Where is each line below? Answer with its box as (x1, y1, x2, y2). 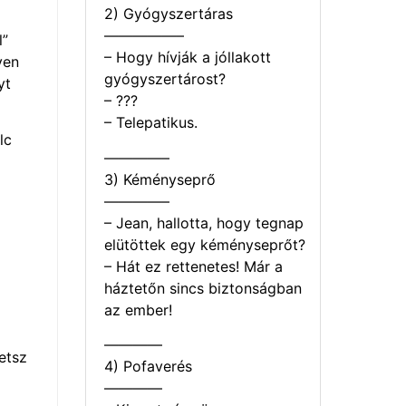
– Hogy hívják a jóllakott (104, 48, 271, 67)
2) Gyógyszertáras (104, 5, 233, 24)
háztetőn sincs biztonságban (104, 278, 302, 297)
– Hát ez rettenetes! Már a (104, 256, 283, 275)
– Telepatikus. (104, 113, 198, 132)
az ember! (104, 300, 172, 319)
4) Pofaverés (104, 357, 192, 376)
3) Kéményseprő (104, 169, 216, 188)
